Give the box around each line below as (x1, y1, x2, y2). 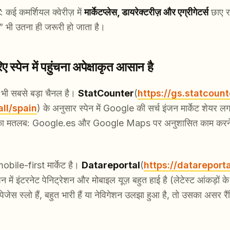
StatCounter (78, 88, 134, 99)
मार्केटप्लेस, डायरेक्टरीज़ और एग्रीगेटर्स (84, 7, 208, 18)
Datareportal (82, 160, 140, 171)
